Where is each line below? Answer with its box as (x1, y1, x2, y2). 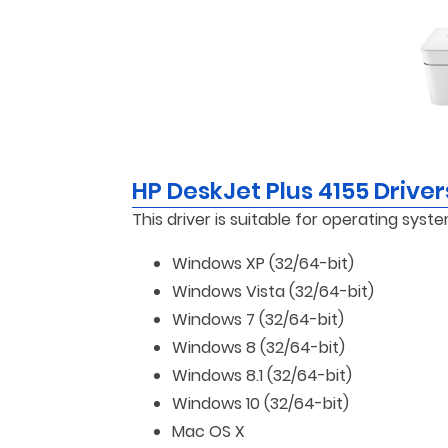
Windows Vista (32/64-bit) (172, 280, 374, 303)
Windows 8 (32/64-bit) (172, 336, 345, 359)
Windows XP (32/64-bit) (172, 252, 354, 275)
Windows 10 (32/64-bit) (172, 392, 349, 415)
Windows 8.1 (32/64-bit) (172, 364, 352, 387)
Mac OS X (172, 420, 245, 443)
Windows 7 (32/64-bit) (172, 308, 344, 331)
